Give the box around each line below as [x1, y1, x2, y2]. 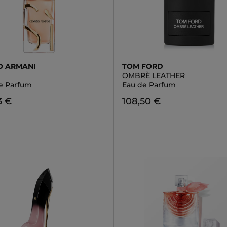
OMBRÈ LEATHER [122, 71, 185, 80]
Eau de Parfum [122, 80, 176, 89]
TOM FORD [122, 62, 163, 71]
